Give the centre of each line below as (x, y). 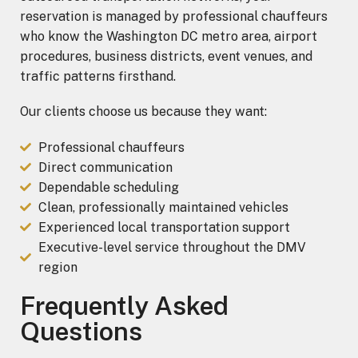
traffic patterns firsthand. (98, 77)
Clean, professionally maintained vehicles (163, 207)
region (58, 267)
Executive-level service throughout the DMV (172, 247)
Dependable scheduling (108, 187)
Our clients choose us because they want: (143, 112)
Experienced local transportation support (164, 227)
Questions (81, 331)
